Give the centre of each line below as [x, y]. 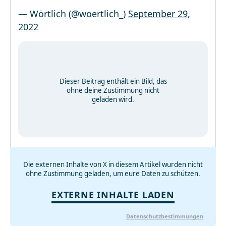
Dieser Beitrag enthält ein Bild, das [113, 81]
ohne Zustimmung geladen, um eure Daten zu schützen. [113, 174]
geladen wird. [113, 99]
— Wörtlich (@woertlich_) [73, 14]
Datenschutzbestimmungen [165, 216]
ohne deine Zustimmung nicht [113, 90]
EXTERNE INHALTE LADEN [113, 195]
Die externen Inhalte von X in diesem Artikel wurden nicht [113, 164]
